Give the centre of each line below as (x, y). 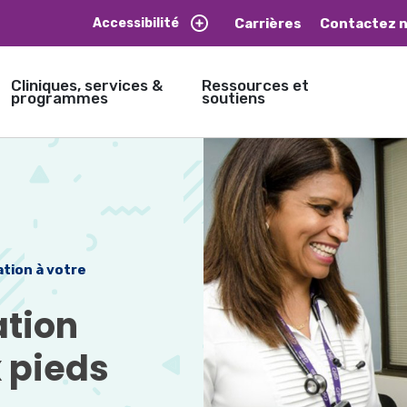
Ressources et (255, 85)
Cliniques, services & (86, 85)
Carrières (268, 23)
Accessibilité (135, 23)
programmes (59, 98)
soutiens (233, 98)
